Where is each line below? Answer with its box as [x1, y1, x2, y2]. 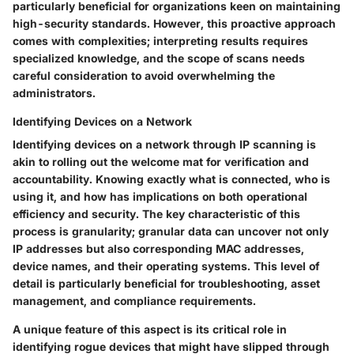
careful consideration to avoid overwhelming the [13, 69, 275, 83]
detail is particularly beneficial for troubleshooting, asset [13, 277, 320, 291]
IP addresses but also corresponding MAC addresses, [13, 242, 304, 256]
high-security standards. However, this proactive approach [13, 17, 336, 31]
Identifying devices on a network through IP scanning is [13, 137, 316, 152]
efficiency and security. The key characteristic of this [13, 207, 300, 221]
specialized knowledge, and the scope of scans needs [13, 51, 305, 66]
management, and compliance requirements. [13, 294, 256, 308]
